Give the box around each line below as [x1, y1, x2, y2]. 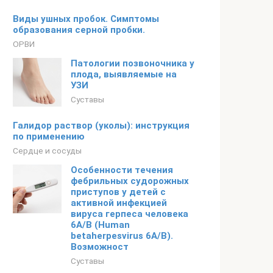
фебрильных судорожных [71, 175, 189, 186]
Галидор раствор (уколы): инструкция [13, 120, 190, 131]
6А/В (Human [71, 219, 130, 230]
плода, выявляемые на [71, 69, 177, 80]
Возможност [71, 241, 129, 252]
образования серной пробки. [13, 24, 145, 35]
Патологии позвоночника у [71, 58, 194, 69]
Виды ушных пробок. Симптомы [13, 13, 159, 24]
